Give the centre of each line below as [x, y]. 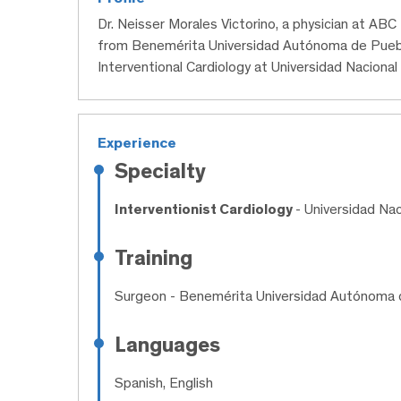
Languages [167, 344]
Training [154, 257]
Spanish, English [164, 382]
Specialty [160, 171]
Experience [137, 142]
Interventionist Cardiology [205, 209]
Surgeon [141, 295]
